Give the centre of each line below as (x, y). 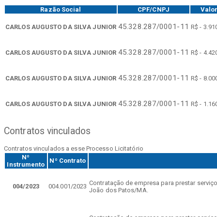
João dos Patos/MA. (119, 190)
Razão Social (61, 9)
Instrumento (26, 165)
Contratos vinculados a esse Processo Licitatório (74, 149)
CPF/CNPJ (154, 9)
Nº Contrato (68, 161)
